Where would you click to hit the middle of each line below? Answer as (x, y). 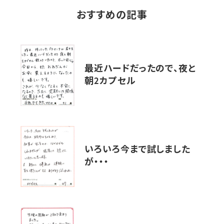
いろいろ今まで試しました (138, 150)
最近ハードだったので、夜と (140, 69)
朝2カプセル (110, 81)
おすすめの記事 (112, 16)
